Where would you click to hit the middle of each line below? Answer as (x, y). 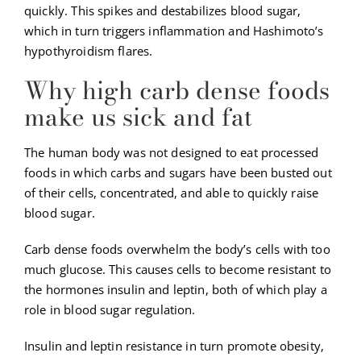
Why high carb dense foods (177, 91)
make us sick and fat (138, 117)
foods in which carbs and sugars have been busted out (178, 173)
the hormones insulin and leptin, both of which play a (176, 290)
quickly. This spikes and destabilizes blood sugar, (163, 11)
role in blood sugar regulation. (110, 310)
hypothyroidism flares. (89, 51)
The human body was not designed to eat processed (172, 153)
